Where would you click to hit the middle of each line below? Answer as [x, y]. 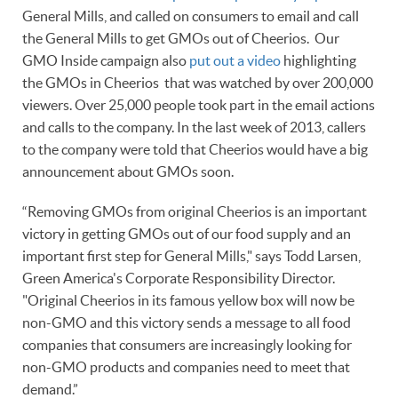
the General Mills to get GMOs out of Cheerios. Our [181, 38]
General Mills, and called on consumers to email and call [191, 16]
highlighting [318, 60]
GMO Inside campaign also [106, 60]
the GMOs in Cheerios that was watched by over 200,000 [198, 83]
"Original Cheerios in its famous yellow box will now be [188, 300]
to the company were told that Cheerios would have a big [195, 149]
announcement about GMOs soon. [128, 171]
